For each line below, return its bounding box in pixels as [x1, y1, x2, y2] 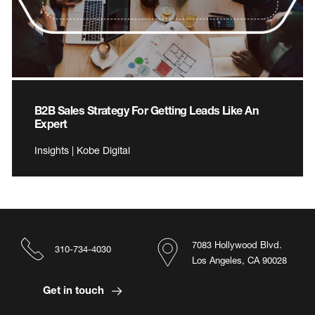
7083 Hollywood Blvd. [192, 238, 282, 250]
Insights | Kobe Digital [34, 143, 130, 156]
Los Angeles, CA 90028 [192, 254, 287, 266]
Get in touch [42, 283, 107, 296]
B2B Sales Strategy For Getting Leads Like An [34, 103, 259, 117]
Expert [34, 116, 67, 130]
